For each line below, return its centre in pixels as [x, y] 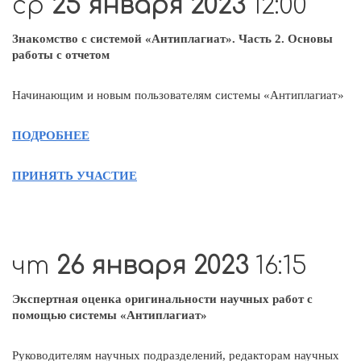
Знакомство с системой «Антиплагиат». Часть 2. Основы [172, 38]
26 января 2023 [156, 266]
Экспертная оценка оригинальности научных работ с [162, 299]
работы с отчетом [61, 54]
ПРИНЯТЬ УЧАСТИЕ [75, 175]
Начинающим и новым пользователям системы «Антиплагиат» [178, 95]
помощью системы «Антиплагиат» [110, 315]
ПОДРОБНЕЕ [51, 135]
